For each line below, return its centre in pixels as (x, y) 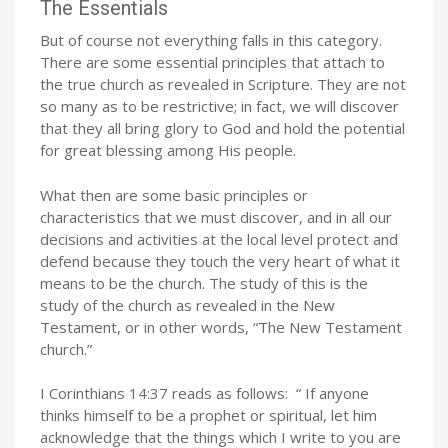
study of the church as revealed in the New (187, 304)
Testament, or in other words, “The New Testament (221, 326)
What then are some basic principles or (174, 194)
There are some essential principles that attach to (212, 62)
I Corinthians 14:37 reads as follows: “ (170, 393)
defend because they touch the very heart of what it (220, 260)
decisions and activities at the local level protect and (219, 238)
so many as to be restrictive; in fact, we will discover (219, 106)
